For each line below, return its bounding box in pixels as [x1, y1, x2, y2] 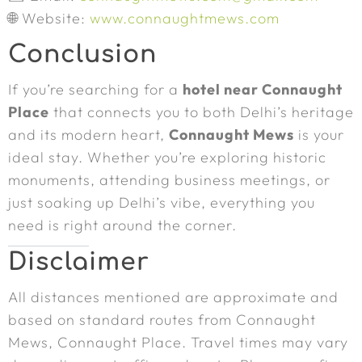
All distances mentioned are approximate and [8, 288, 339, 306]
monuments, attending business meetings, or [8, 170, 330, 189]
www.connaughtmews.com [90, 9, 280, 27]
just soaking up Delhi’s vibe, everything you [8, 193, 315, 212]
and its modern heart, [8, 125, 169, 144]
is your [294, 125, 344, 144]
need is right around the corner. [8, 216, 237, 234]
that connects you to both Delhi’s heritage [49, 103, 354, 121]
